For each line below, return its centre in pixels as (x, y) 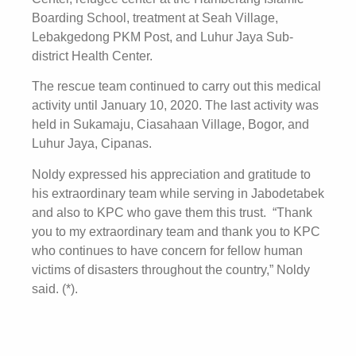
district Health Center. (92, 56)
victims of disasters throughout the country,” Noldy (171, 269)
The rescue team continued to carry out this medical (176, 87)
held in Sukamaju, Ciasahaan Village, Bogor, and (170, 125)
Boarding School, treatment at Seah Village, (155, 17)
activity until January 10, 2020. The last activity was (175, 106)
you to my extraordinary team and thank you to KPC (176, 231)
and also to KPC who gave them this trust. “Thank (172, 212)
